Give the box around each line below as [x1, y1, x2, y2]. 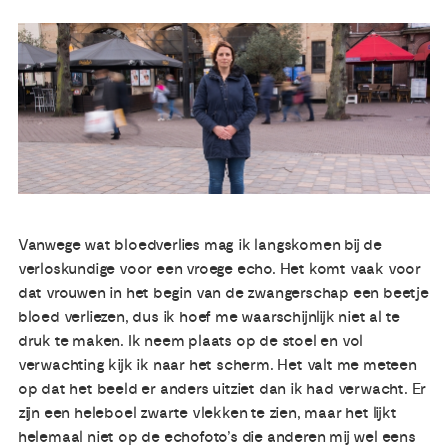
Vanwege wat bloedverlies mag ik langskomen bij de [17, 234, 383, 255]
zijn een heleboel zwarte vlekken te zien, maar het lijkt [17, 402, 397, 423]
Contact [17, 206, 98, 234]
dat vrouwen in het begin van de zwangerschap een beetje [17, 282, 429, 303]
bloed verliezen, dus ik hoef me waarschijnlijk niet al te [17, 306, 400, 327]
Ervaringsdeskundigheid [17, 93, 249, 121]
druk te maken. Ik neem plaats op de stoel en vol [17, 330, 364, 351]
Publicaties [17, 36, 124, 64]
